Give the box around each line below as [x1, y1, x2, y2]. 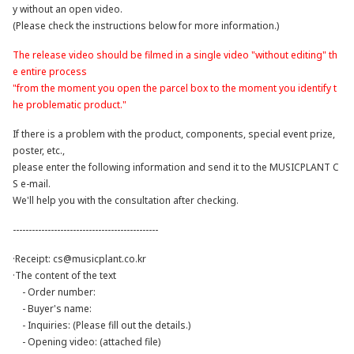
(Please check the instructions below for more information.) [13, 19, 279, 32]
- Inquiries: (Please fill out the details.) [13, 318, 190, 332]
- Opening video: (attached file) [13, 335, 160, 348]
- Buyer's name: [13, 302, 92, 315]
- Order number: [13, 285, 96, 299]
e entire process [13, 65, 87, 78]
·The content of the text [13, 269, 116, 282]
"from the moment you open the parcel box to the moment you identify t [13, 81, 337, 95]
